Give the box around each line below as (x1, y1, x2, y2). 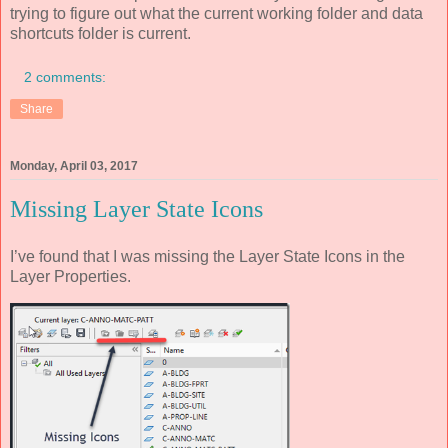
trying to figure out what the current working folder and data (10, 5, 423, 23)
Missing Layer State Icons (10, 196, 263, 223)
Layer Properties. (10, 267, 131, 285)
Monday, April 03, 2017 (10, 159, 138, 174)
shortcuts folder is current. (10, 25, 191, 43)
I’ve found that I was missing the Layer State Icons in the (10, 247, 405, 265)
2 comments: (24, 68, 107, 85)
